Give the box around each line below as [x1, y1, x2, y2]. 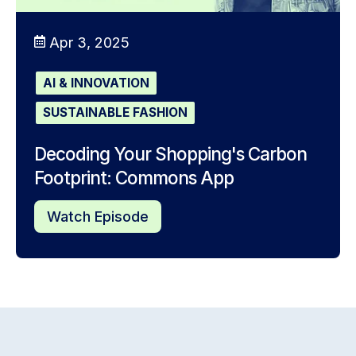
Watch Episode [46, 208, 149, 226]
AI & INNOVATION [42, 75, 149, 91]
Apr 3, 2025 [48, 33, 130, 51]
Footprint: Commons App [33, 166, 234, 188]
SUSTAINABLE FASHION [42, 105, 188, 121]
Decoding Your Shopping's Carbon [33, 142, 307, 164]
